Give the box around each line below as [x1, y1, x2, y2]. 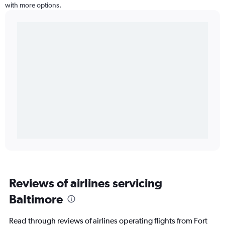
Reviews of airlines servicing [9, 176, 162, 190]
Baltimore [9, 192, 63, 206]
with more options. [5, 1, 61, 10]
